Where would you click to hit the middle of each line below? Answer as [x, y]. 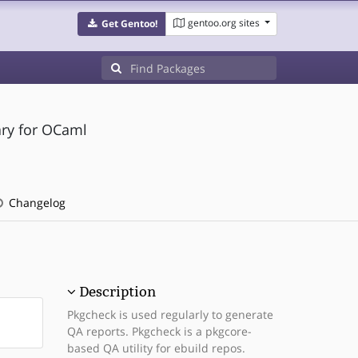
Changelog [35, 203]
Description [117, 292]
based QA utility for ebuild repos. [156, 348]
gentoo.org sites [223, 23]
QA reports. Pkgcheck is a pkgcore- [159, 331]
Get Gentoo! [129, 24]
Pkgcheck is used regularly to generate [170, 314]
